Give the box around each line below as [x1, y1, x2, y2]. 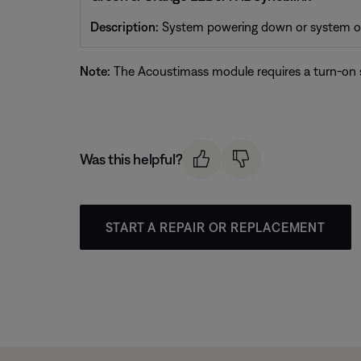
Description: [89, 19, 159, 34]
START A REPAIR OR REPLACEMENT [105, 219, 326, 234]
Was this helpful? [79, 150, 183, 168]
